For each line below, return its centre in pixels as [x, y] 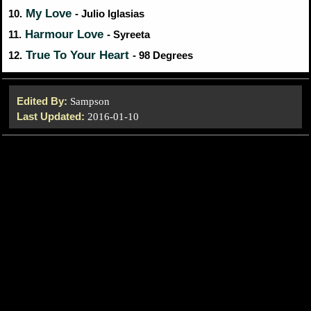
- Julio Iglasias [110, 14]
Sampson [90, 101]
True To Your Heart [77, 55]
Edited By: [43, 101]
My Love [49, 13]
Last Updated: [52, 116]
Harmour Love [64, 34]
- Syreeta [128, 34]
